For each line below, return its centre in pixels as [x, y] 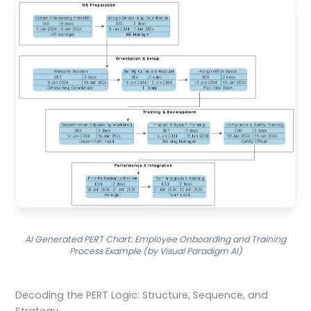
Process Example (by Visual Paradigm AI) [155, 251]
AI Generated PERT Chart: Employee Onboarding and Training [155, 239]
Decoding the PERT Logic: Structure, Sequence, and [142, 295]
